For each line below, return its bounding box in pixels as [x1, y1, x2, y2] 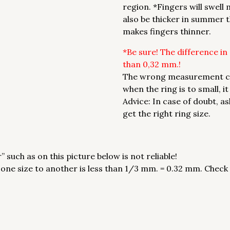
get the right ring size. [123, 108, 210, 119]
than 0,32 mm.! [123, 59, 181, 69]
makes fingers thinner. [123, 26, 211, 36]
